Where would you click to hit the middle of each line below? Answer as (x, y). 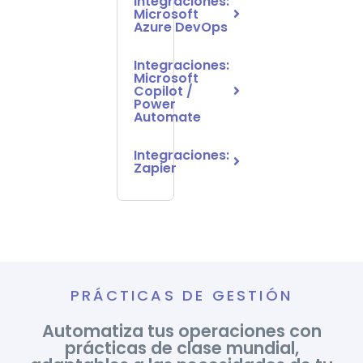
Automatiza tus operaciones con (181, 331)
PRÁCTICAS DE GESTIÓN (181, 295)
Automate (167, 117)
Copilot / (163, 91)
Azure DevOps (181, 27)
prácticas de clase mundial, (181, 348)
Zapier (155, 168)
